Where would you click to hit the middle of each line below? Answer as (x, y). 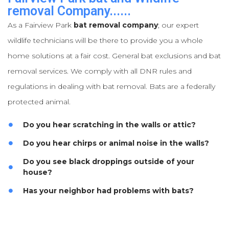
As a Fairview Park (41, 25)
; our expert (178, 25)
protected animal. (39, 101)
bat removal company (116, 25)
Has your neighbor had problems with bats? (108, 190)
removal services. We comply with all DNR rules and (100, 71)
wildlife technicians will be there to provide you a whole (105, 40)
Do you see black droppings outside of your (109, 161)
